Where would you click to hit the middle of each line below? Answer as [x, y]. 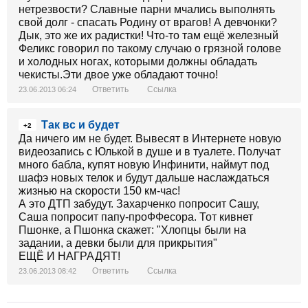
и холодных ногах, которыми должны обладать [138, 62]
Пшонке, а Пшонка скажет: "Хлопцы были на [132, 230]
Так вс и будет [80, 125]
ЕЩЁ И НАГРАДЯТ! [69, 256]
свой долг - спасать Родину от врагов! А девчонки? [148, 22]
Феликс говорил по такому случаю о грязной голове [150, 48]
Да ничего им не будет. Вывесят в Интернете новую [150, 139]
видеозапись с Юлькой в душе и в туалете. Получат [150, 152]
